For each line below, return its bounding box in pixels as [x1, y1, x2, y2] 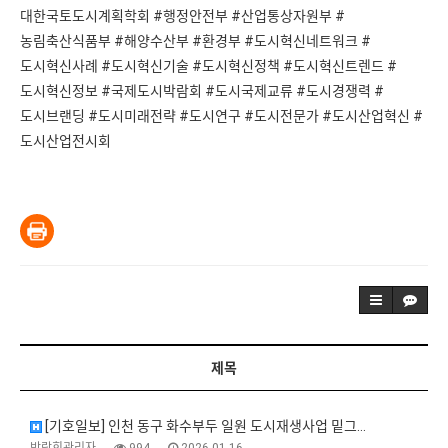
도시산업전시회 [20, 132, 111, 149]
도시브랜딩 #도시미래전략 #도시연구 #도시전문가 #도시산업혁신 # [20, 107, 423, 124]
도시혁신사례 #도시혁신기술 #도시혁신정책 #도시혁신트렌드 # [20, 57, 397, 74]
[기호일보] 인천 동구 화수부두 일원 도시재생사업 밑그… [42, 417, 366, 434]
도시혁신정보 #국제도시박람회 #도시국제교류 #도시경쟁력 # [20, 82, 384, 99]
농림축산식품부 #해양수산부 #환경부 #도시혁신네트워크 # [20, 32, 371, 49]
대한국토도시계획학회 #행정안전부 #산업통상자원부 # [20, 7, 345, 24]
